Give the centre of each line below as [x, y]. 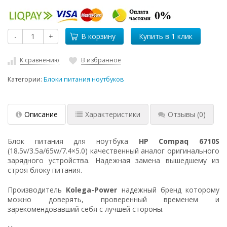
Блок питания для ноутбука [73, 141]
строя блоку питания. [45, 170]
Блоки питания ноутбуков [84, 79]
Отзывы [182, 114]
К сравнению [40, 60]
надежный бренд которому [168, 190]
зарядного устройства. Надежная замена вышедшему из [113, 160]
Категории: [26, 79]
